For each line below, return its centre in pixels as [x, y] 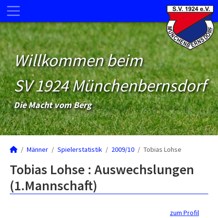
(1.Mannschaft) [54, 185]
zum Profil [184, 213]
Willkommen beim [78, 60]
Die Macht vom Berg [53, 105]
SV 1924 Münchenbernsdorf [110, 86]
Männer [37, 149]
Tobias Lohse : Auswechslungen [102, 169]
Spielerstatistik [80, 149]
